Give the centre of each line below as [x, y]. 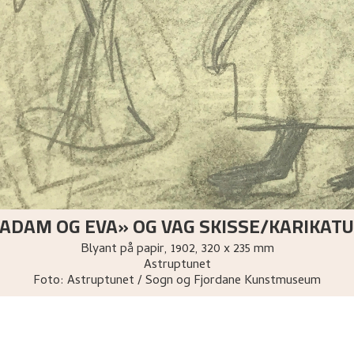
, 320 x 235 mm [234, 249]
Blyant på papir [122, 249]
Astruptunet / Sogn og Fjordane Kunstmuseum [194, 281]
